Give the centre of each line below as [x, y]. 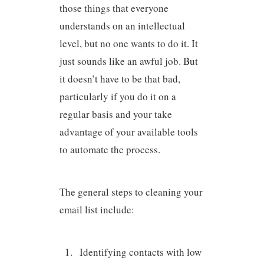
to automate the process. [110, 149]
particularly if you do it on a [118, 96]
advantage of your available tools [128, 131]
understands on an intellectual [122, 25]
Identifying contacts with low [141, 252]
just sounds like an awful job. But [128, 61]
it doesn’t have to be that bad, [120, 78]
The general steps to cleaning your [131, 192]
